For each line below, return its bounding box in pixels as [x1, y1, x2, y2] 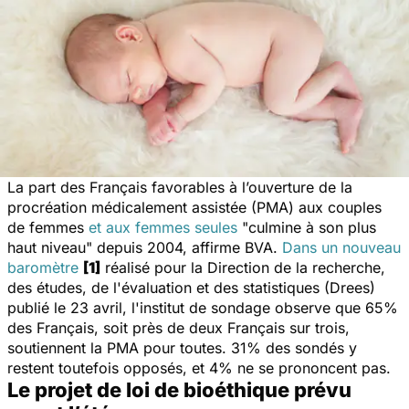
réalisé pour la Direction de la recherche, [100, 257, 385, 277]
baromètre [7, 257, 79, 277]
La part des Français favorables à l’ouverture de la [7, 177, 352, 196]
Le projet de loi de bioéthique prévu [7, 377, 351, 402]
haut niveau [7, 237, 86, 257]
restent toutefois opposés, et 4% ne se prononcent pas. [7, 358, 391, 377]
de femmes [7, 217, 89, 236]
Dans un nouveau [282, 237, 401, 257]
